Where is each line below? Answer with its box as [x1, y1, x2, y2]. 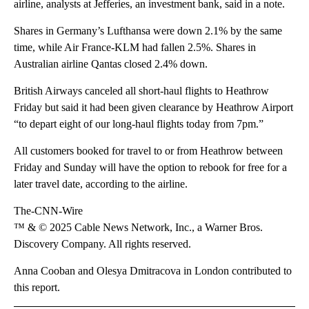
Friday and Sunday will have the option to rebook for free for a [14, 161, 287, 173]
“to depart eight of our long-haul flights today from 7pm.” [14, 117, 263, 130]
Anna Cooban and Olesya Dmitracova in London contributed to [14, 264, 292, 277]
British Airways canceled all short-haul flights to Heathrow [14, 84, 269, 97]
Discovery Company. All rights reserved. [14, 237, 191, 250]
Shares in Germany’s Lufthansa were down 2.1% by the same [14, 24, 282, 37]
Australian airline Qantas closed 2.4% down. [14, 57, 208, 70]
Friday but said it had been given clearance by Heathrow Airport [14, 101, 293, 113]
